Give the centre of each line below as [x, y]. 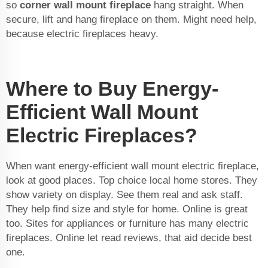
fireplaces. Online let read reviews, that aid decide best [129, 238]
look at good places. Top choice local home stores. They [132, 181]
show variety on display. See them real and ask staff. [124, 195]
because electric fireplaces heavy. [82, 34]
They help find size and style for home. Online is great [127, 209]
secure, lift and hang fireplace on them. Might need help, [131, 20]
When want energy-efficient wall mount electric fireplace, [133, 166]
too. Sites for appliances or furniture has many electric [127, 224]
